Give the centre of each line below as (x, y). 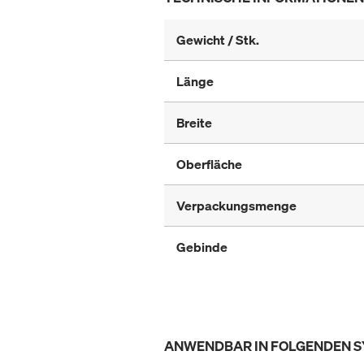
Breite (194, 123)
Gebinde (202, 247)
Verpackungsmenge (236, 206)
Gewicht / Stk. (218, 40)
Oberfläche (209, 165)
